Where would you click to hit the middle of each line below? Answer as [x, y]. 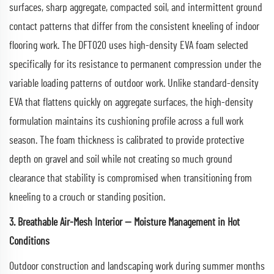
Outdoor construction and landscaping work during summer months [137, 266]
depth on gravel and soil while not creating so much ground [121, 159]
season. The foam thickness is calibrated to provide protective [127, 140]
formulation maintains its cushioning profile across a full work [126, 121]
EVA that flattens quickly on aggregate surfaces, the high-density [131, 102]
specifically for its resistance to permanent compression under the [135, 65]
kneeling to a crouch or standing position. [87, 197]
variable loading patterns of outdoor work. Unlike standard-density [134, 83]
